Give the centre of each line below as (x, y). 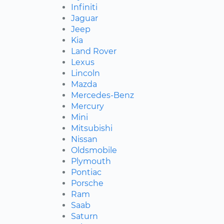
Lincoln (85, 73)
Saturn (84, 216)
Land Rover (94, 51)
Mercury (87, 106)
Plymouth (91, 161)
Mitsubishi (92, 128)
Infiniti (84, 7)
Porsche (87, 183)
